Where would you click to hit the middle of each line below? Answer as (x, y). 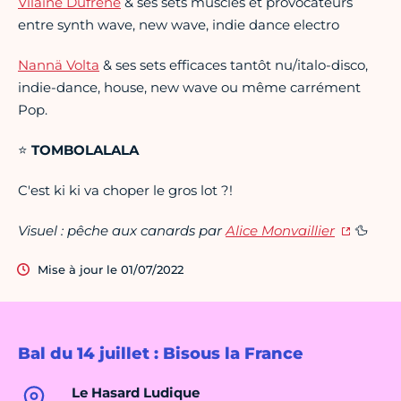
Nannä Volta (59, 65)
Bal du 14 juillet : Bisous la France (161, 354)
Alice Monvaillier (280, 231)
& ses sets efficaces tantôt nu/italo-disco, (234, 65)
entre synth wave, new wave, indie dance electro (179, 25)
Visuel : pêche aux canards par (122, 231)
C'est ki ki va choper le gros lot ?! (125, 191)
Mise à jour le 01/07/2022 (111, 270)
